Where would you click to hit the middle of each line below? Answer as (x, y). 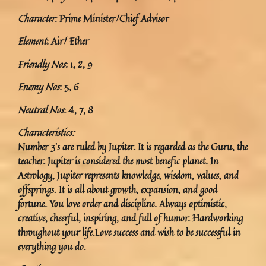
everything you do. (52, 246)
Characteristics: (46, 132)
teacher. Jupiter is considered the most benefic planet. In (118, 161)
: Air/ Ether (67, 41)
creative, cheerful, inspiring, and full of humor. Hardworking (130, 218)
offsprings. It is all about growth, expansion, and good (118, 189)
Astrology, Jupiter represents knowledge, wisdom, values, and (128, 175)
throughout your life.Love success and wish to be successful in (129, 232)
